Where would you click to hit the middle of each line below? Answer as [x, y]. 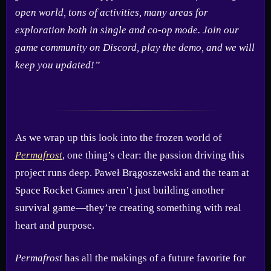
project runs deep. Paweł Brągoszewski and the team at [132, 172]
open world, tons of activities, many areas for [112, 12]
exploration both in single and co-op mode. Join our [127, 30]
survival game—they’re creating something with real [128, 207]
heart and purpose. [55, 225]
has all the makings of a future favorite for [154, 258]
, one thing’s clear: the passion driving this [153, 155]
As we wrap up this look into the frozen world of [119, 137]
